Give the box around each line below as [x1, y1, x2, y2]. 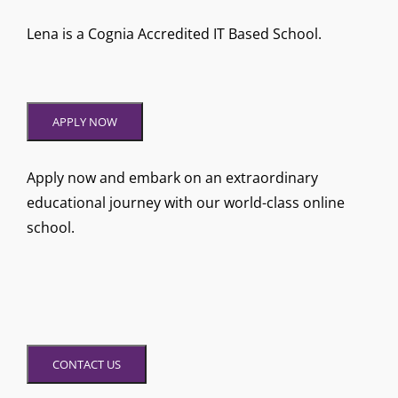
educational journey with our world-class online [27, 192, 345, 212]
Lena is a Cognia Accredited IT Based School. [27, 24, 322, 44]
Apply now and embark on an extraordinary [27, 167, 318, 187]
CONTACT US [52, 355, 121, 372]
